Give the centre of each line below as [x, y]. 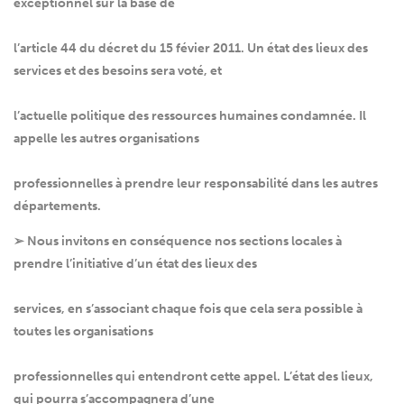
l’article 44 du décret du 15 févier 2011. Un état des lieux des [191, 49]
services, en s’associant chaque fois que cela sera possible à [188, 309]
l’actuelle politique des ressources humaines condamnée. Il [190, 116]
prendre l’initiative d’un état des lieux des [135, 264]
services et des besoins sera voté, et [118, 71]
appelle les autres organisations [106, 139]
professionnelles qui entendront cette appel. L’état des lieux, [193, 377]
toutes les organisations [83, 332]
